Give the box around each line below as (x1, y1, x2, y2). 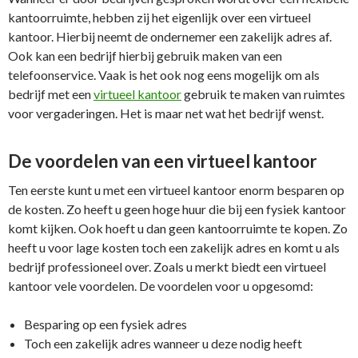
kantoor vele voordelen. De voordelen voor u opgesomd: (8, 277, 313, 293)
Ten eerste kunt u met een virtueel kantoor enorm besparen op (8, 181, 344, 197)
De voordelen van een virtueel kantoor (8, 149, 317, 172)
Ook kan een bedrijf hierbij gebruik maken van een (8, 47, 282, 63)
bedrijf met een (8, 86, 93, 101)
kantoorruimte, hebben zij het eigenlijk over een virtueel (8, 9, 311, 25)
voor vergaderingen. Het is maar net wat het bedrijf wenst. (8, 105, 324, 121)
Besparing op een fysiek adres (24, 316, 187, 332)
